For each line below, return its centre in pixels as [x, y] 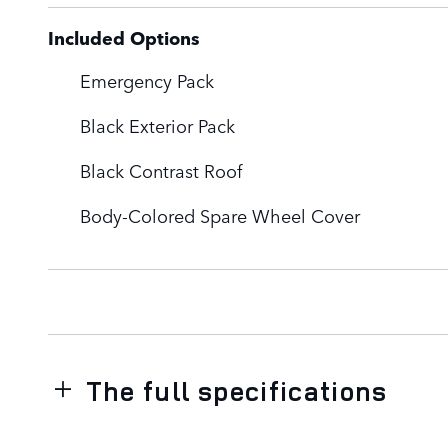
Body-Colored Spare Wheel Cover [220, 214]
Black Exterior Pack [157, 124]
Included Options [124, 37]
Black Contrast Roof [161, 169]
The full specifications [236, 390]
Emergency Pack [147, 79]
